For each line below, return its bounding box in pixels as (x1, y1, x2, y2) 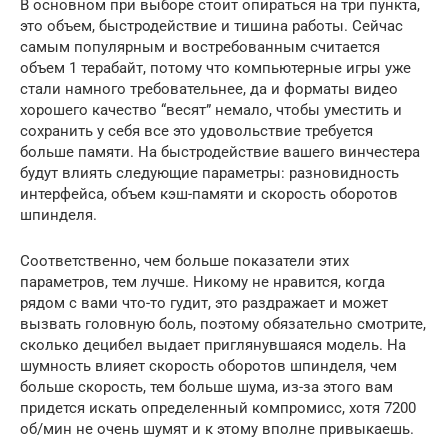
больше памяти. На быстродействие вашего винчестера (20, 142, 420, 161)
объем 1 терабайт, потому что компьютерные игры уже (20, 58, 411, 77)
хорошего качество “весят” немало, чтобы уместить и (20, 100, 402, 119)
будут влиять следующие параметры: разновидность (20, 163, 399, 182)
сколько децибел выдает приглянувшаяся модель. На (20, 335, 406, 354)
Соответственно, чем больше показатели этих (20, 251, 349, 270)
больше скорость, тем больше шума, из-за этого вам (20, 377, 393, 396)
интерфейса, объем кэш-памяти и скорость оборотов (20, 184, 398, 203)
